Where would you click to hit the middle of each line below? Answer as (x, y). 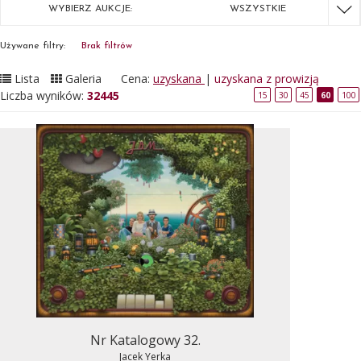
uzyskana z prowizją (267, 79)
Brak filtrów (107, 46)
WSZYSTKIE (258, 9)
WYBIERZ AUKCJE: (90, 9)
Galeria (83, 79)
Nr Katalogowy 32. (145, 340)
